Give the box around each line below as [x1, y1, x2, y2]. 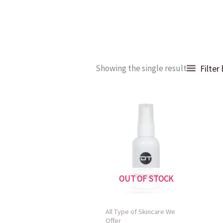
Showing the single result [96, 63, 187, 74]
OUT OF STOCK [118, 173, 173, 185]
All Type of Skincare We [106, 207, 176, 216]
